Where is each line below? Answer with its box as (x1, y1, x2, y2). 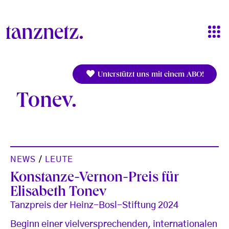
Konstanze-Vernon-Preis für (10, 171, 179, 186)
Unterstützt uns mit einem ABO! (96, 71, 204, 79)
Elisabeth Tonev (10, 185, 107, 200)
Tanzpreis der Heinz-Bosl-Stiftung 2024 (10, 200, 178, 210)
